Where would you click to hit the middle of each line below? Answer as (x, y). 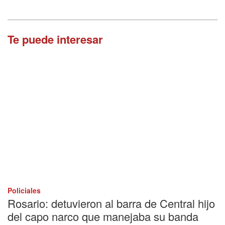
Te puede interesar (55, 39)
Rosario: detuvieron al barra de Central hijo (111, 203)
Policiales (24, 191)
